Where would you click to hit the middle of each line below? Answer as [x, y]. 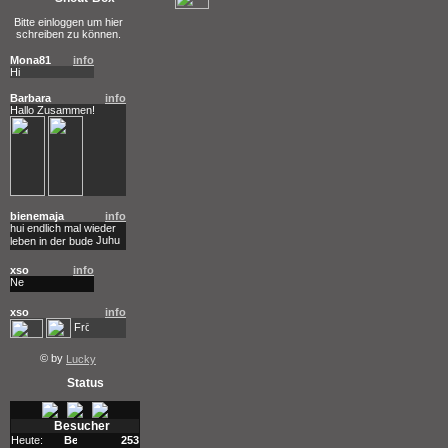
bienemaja [37, 216]
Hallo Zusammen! [52, 110]
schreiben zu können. [68, 34]
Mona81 [30, 60]
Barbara [30, 98]
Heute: [27, 440]
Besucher [81, 426]
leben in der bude [53, 240]
